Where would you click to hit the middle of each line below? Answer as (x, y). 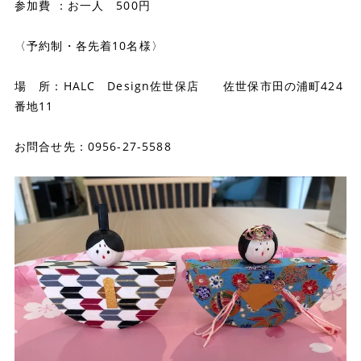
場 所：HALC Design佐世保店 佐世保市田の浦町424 (178, 85)
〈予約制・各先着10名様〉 (89, 45)
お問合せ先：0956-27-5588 (93, 146)
